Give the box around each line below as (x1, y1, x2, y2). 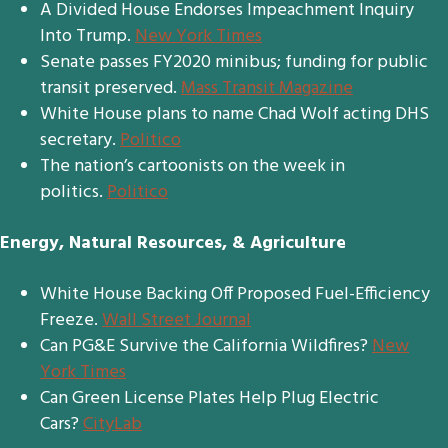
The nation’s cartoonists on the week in (40, 152, 345, 181)
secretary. (40, 126, 120, 155)
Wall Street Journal (102, 306, 251, 335)
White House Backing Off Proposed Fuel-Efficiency (40, 280, 430, 309)
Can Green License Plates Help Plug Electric (40, 384, 379, 413)
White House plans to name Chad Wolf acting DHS (40, 100, 429, 129)
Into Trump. (40, 22, 135, 51)
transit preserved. (40, 74, 181, 103)
